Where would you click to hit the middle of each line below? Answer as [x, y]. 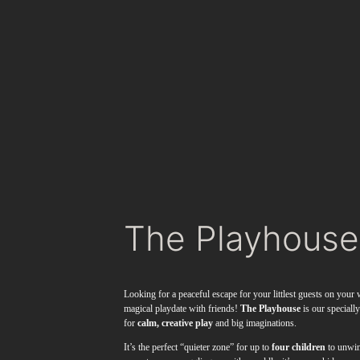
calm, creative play [176, 323]
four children [299, 348]
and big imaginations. [255, 323]
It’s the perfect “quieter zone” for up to [198, 348]
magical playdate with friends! [182, 309]
